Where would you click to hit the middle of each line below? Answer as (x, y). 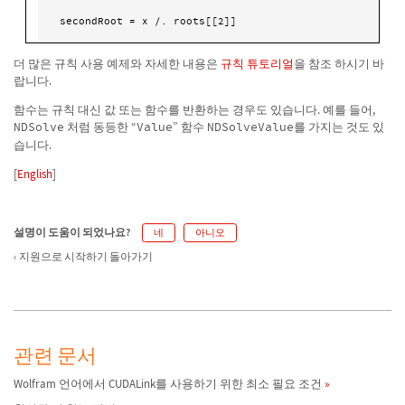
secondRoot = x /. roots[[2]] (149, 21)
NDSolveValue (250, 127)
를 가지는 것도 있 (339, 127)
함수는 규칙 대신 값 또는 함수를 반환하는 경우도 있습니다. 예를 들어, (194, 109)
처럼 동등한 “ (100, 127)
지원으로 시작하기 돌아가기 (86, 257)
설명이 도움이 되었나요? (72, 232)
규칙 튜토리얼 (257, 63)
